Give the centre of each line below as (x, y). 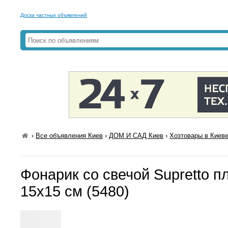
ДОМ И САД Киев (136, 136)
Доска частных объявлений (54, 15)
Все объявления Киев (69, 136)
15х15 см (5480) (75, 191)
